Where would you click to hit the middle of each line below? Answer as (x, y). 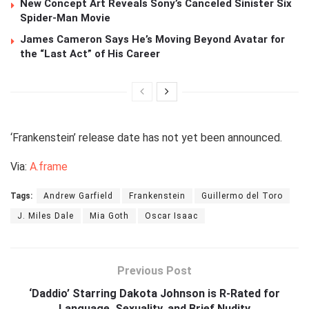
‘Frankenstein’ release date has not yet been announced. (146, 137)
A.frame (49, 166)
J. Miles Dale (46, 216)
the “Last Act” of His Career (90, 53)
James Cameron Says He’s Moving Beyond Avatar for (152, 39)
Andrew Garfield (78, 196)
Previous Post (154, 270)
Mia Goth (109, 216)
